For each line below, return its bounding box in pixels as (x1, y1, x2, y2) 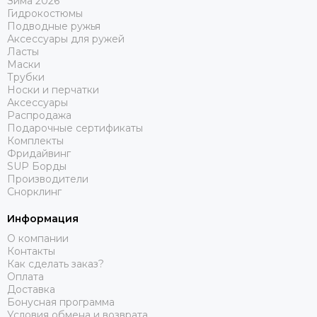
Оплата (7, 270, 44, 283)
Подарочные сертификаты (7, 122, 143, 134)
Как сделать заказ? (7, 258, 104, 270)
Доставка (7, 283, 55, 296)
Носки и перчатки (7, 83, 99, 96)
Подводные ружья (7, 20, 100, 33)
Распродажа (7, 109, 71, 122)
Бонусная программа (7, 296, 115, 309)
